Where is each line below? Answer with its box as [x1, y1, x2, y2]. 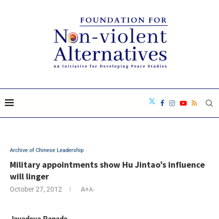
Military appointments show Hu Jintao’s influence [10, 158, 205, 170]
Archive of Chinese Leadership [10, 147, 84, 153]
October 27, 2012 [10, 185, 62, 193]
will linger [10, 170, 49, 182]
